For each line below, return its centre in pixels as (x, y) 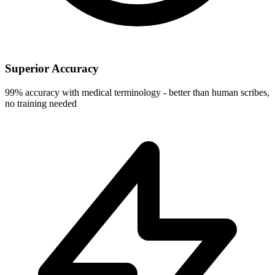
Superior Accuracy (52, 69)
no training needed (41, 104)
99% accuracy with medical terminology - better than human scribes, (137, 93)
